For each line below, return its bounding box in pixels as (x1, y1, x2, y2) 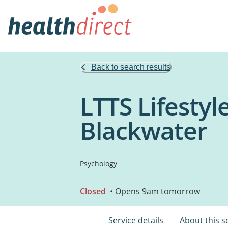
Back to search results (91, 63, 170, 71)
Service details (108, 215, 163, 226)
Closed (80, 186, 106, 197)
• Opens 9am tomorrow (108, 186, 200, 197)
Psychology (80, 159, 117, 168)
